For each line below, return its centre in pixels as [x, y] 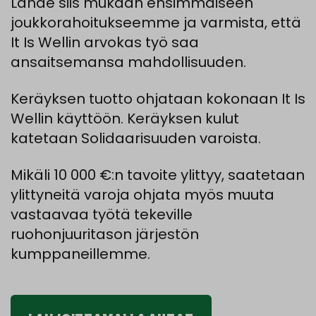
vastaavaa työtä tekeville [102, 215]
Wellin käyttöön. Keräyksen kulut [125, 119]
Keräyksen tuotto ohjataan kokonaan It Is [158, 99]
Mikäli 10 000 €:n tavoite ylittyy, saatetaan [158, 175]
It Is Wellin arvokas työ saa [105, 43]
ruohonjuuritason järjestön [105, 235]
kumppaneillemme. [80, 254]
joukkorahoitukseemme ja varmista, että [156, 23]
